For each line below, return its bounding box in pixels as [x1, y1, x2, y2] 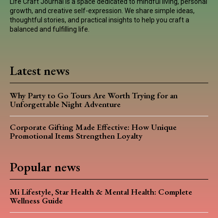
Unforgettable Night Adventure [10, 98, 121, 109]
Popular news [10, 158, 80, 175]
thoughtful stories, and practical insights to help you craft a [10, 16, 189, 24]
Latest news [10, 62, 70, 79]
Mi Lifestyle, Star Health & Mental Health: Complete [10, 186, 192, 197]
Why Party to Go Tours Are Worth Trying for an [10, 90, 178, 101]
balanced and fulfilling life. [10, 25, 90, 33]
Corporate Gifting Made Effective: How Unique [10, 121, 177, 132]
